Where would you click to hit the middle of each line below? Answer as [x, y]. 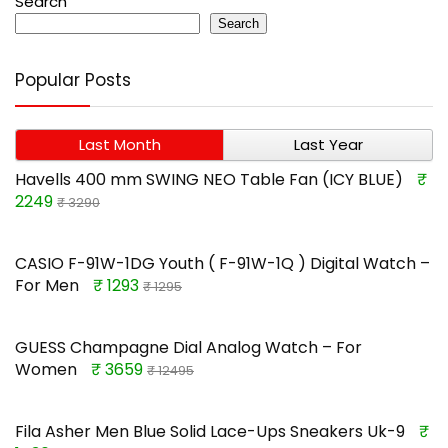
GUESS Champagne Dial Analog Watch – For [188, 347]
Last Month [119, 144]
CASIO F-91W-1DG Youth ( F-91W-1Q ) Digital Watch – [222, 263]
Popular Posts [73, 79]
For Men [47, 285]
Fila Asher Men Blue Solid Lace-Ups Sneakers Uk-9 [210, 431]
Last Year [328, 144]
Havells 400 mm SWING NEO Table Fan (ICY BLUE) [209, 179]
